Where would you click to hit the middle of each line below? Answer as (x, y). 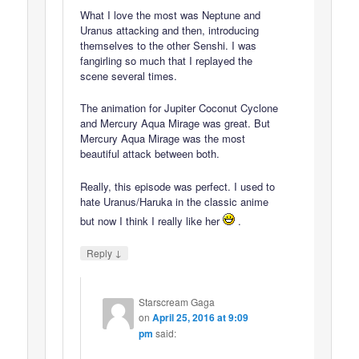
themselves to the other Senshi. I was (169, 46)
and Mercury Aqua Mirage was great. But (175, 123)
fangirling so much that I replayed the (167, 61)
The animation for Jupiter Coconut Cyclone (179, 108)
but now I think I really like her (152, 220)
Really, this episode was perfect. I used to (178, 186)
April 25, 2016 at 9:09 (200, 318)
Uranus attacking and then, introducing (170, 30)
